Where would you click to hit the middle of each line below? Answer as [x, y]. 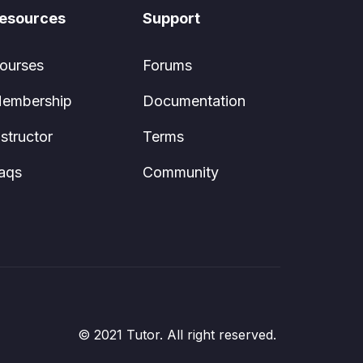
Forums [167, 65]
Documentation [194, 101]
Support [171, 18]
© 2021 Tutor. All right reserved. [177, 335]
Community [181, 172]
